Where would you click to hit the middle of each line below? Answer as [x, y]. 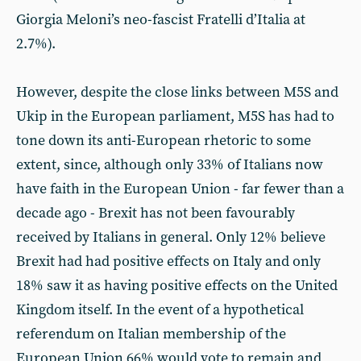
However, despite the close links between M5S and [177, 92]
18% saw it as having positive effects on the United [177, 286]
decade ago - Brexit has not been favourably [156, 213]
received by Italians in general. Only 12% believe [171, 237]
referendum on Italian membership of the [151, 334]
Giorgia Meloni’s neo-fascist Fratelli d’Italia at [161, 20]
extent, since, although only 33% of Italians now [170, 165]
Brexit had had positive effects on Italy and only [168, 261]
